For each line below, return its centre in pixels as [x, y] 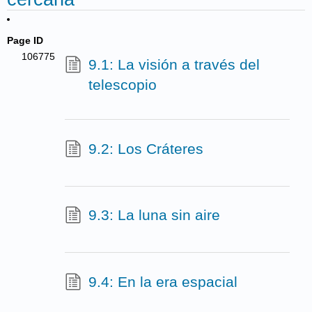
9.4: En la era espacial [163, 281]
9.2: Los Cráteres [146, 148]
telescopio [122, 84]
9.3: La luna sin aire [154, 215]
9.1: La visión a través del [174, 64]
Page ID [25, 40]
